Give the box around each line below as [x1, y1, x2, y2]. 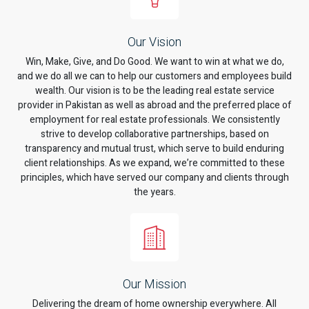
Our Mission [123, 277, 186, 292]
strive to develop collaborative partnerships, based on [40, 127, 269, 142]
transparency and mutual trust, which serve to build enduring [25, 141, 284, 157]
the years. [133, 185, 176, 200]
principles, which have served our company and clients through [20, 170, 289, 186]
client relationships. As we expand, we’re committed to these [24, 156, 285, 171]
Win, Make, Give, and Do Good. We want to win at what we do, [25, 54, 284, 70]
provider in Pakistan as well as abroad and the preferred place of [17, 98, 292, 113]
